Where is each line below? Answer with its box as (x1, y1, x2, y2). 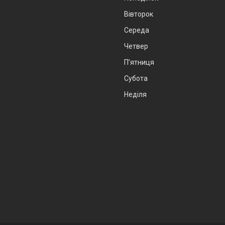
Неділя (124, 90, 147, 99)
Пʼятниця (124, 58, 154, 67)
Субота (124, 74, 148, 83)
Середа (124, 26, 149, 35)
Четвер (124, 42, 148, 51)
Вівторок (124, 10, 153, 19)
